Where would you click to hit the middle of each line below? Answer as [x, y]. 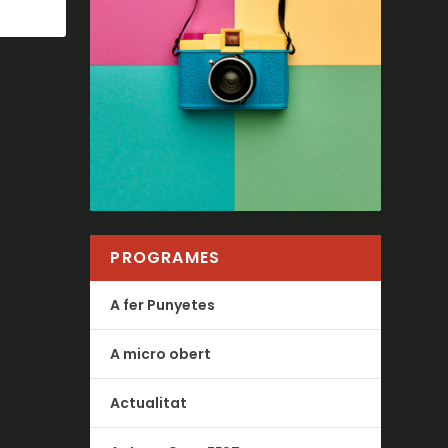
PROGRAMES [165, 257]
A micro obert [161, 353]
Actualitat [149, 402]
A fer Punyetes [163, 304]
